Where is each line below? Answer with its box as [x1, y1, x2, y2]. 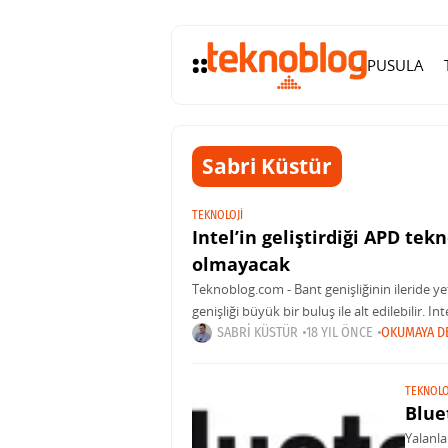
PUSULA [367, 54, 424, 75]
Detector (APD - [192, 324, 283, 342]
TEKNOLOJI [192, 208, 243, 222]
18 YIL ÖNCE [306, 324, 373, 341]
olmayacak [192, 252, 290, 276]
